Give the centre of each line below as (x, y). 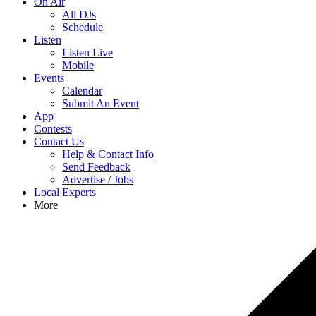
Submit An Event (101, 103)
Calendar (82, 91)
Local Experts (65, 192)
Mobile (78, 65)
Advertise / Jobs (98, 180)
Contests (53, 129)
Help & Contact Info (108, 154)
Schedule (83, 27)
